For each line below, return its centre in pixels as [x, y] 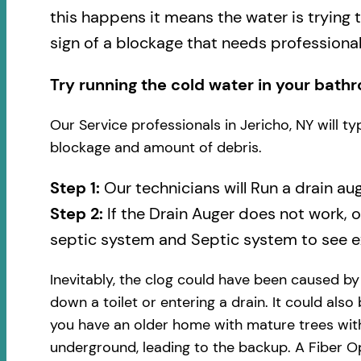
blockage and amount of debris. [156, 148]
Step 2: [76, 214]
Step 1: [77, 188]
